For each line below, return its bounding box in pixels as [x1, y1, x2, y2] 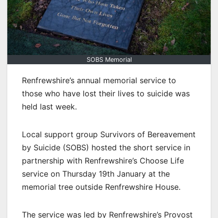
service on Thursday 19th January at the [22, 169, 170, 179]
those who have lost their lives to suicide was [22, 89, 190, 99]
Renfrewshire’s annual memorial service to [22, 75, 176, 86]
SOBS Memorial [86, 56, 132, 64]
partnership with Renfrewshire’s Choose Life [22, 156, 184, 166]
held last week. [22, 102, 77, 112]
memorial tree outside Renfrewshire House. [22, 182, 181, 192]
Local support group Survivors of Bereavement [22, 129, 196, 140]
